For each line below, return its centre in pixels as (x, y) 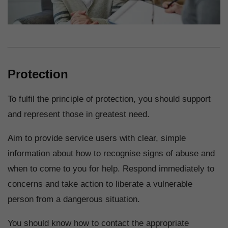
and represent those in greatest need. (79, 115)
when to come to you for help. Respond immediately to (111, 169)
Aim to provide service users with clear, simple (97, 138)
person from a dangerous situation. (74, 199)
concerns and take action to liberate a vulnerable (100, 184)
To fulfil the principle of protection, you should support (109, 99)
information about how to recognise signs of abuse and (111, 154)
